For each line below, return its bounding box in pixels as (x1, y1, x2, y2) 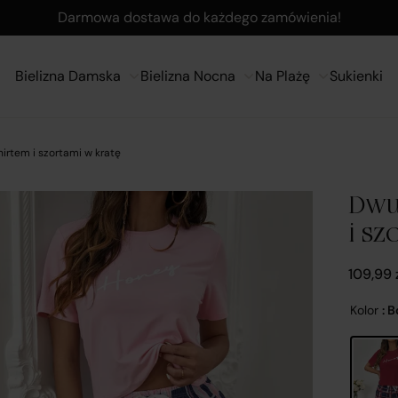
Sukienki (330, 67, 383, 85)
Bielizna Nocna (140, 67, 235, 85)
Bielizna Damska (15, 67, 121, 85)
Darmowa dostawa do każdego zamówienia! (57, 8, 341, 27)
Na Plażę (255, 67, 310, 85)
